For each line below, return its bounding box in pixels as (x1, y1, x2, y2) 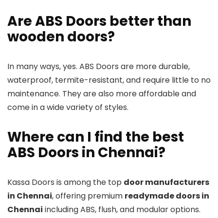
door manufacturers (124, 177, 209, 188)
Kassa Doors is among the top (7, 177, 124, 188)
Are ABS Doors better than (7, 12, 191, 31)
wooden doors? (7, 27, 115, 46)
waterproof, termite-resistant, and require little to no (7, 74, 211, 86)
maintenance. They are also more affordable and (7, 88, 196, 99)
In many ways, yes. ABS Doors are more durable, (7, 61, 190, 72)
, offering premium (52, 190, 125, 201)
